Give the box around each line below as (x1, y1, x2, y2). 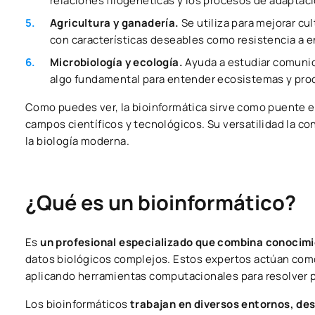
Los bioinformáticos (25, 296, 130, 311)
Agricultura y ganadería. (50, 15, 179, 30)
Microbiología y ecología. (50, 54, 186, 70)
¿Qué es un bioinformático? (25, 188, 296, 217)
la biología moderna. (25, 133, 129, 148)
